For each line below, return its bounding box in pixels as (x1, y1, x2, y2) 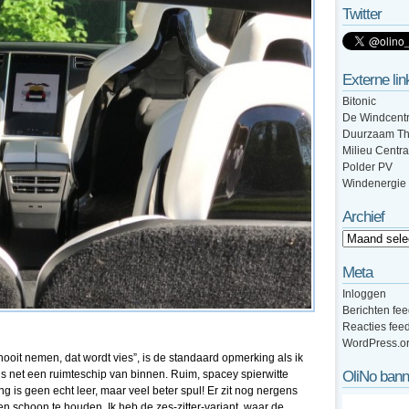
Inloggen (342, 288, 386, 300)
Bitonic (342, 95, 376, 108)
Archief (342, 208, 384, 225)
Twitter (342, 5, 382, 23)
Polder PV (342, 161, 393, 173)
